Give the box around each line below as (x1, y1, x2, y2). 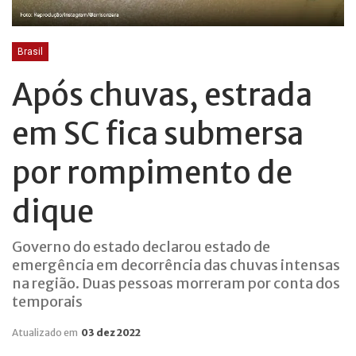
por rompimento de (12, 154, 292, 192)
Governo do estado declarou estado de (12, 238, 270, 257)
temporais (12, 292, 83, 311)
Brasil (17, 46, 43, 58)
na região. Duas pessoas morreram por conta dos (12, 274, 340, 293)
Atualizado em (12, 327, 79, 339)
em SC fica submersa (12, 115, 304, 153)
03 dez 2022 (81, 327, 141, 339)
